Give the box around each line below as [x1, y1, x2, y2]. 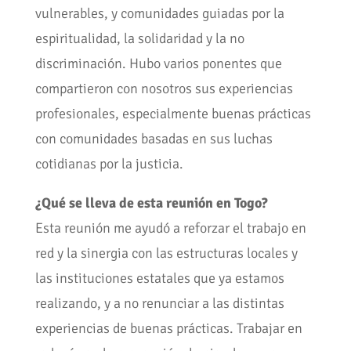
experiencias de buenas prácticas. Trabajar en [34, 319, 302, 337]
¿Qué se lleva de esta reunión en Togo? [34, 194, 268, 212]
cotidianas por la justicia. [34, 154, 183, 172]
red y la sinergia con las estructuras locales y [34, 244, 298, 262]
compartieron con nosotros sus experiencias [34, 79, 293, 97]
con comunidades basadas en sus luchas [34, 129, 273, 147]
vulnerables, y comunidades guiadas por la [34, 4, 284, 22]
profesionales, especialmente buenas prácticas [34, 104, 311, 122]
